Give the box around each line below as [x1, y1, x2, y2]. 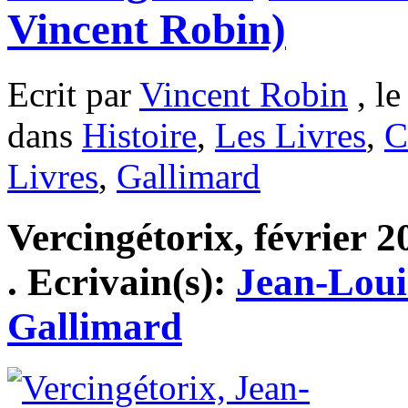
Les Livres [215, 115, 366, 155]
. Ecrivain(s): [7, 260, 236, 303]
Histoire [82, 115, 197, 155]
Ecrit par [7, 74, 139, 114]
